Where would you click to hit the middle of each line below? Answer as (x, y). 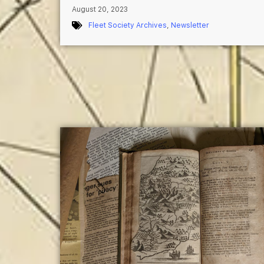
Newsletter (190, 25)
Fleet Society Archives (128, 25)
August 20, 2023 (100, 9)
